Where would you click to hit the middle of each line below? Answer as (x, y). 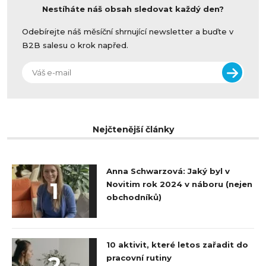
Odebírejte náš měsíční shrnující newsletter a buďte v (128, 31)
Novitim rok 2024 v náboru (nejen (180, 184)
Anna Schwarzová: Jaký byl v (168, 171)
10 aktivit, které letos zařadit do (178, 245)
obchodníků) (134, 197)
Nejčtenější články (133, 129)
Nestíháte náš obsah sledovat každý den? (133, 9)
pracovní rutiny (139, 258)
